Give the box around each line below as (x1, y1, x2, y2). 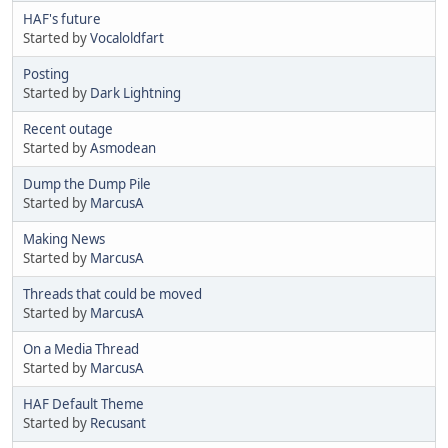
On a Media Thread (23, 340, 139, 359)
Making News (23, 230, 105, 249)
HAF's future (23, 10, 101, 29)
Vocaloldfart (90, 29, 164, 48)
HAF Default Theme (23, 395, 144, 414)
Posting (23, 65, 69, 84)
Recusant (90, 414, 146, 433)
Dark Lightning (90, 84, 181, 103)
